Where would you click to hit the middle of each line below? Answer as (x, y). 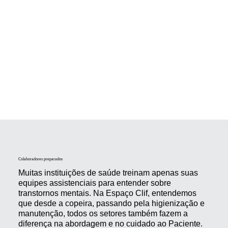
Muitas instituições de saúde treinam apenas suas (108, 173)
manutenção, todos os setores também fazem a (103, 213)
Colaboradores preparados (40, 159)
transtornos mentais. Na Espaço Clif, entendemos (107, 193)
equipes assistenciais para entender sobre (94, 183)
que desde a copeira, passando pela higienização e (111, 203)
